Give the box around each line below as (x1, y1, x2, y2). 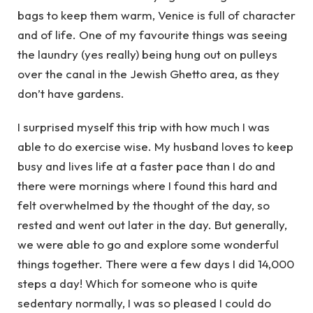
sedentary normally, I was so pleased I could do (17, 296, 271, 311)
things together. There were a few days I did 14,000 (17, 256, 294, 272)
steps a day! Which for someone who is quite (17, 276, 258, 291)
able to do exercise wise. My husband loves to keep (17, 139, 293, 154)
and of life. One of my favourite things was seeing (17, 27, 287, 42)
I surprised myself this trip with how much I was (17, 119, 270, 135)
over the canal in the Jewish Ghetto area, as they (17, 66, 279, 81)
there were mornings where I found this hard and (17, 178, 277, 194)
